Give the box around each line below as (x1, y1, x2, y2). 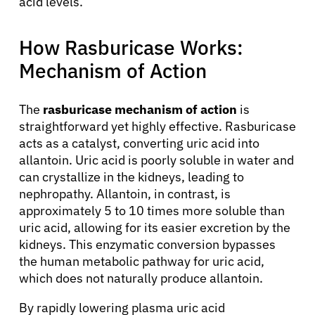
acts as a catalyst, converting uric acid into (19, 134, 259, 151)
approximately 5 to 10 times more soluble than (19, 202, 285, 219)
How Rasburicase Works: (19, 34, 243, 60)
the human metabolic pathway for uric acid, (19, 252, 264, 269)
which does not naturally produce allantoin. (19, 269, 263, 286)
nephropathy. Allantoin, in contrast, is (19, 185, 231, 202)
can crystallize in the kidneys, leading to (19, 168, 244, 185)
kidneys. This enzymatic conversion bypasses (19, 236, 276, 252)
